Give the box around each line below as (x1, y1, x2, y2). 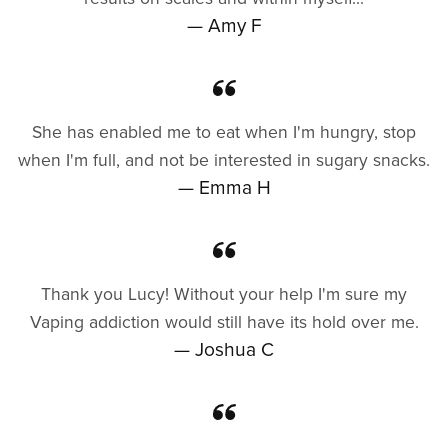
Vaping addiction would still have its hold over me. (29, 311, 419, 333)
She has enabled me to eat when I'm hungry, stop (32, 121, 416, 143)
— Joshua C (174, 337, 274, 361)
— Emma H (177, 175, 271, 199)
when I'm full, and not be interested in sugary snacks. (18, 149, 430, 171)
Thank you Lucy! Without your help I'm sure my (41, 283, 407, 305)
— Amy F (186, 13, 262, 37)
